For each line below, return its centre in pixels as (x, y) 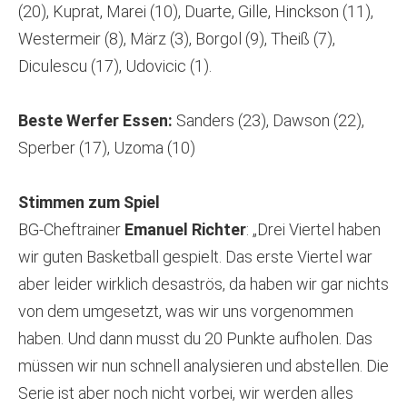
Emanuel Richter (185, 230)
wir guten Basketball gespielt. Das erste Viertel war (195, 257)
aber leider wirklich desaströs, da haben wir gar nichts (203, 284)
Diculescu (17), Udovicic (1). (115, 66)
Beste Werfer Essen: (95, 121)
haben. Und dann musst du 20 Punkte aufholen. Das (195, 339)
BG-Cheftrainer (71, 230)
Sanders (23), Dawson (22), (268, 121)
